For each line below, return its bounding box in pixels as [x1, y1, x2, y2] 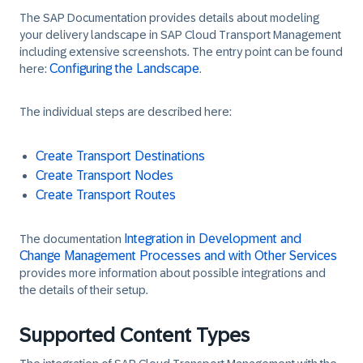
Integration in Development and [124, 232, 301, 246]
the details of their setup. [19, 284, 148, 297]
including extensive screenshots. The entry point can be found [19, 45, 343, 58]
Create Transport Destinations [36, 149, 205, 163]
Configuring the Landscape [49, 62, 199, 75]
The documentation [19, 233, 124, 246]
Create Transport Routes [36, 188, 176, 202]
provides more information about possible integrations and [19, 267, 326, 280]
